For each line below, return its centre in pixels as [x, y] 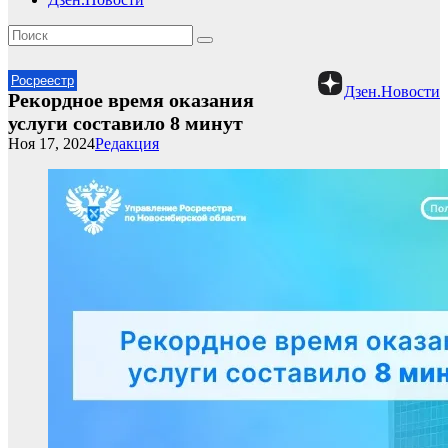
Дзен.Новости [392, 91]
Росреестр [42, 80]
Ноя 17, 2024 [51, 143]
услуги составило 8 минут [125, 123]
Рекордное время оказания [131, 100]
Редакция [127, 143]
